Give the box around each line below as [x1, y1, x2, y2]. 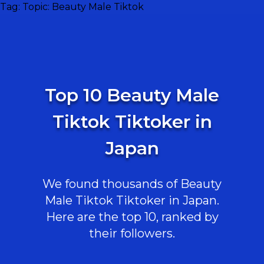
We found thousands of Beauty [42, 177, 222, 191]
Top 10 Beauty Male [45, 84, 219, 106]
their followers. [89, 226, 175, 240]
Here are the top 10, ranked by [45, 210, 219, 224]
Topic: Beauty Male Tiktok [22, 1, 144, 12]
